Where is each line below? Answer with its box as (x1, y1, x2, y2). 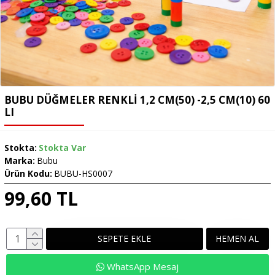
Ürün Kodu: (4, 168, 52, 179)
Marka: (4, 155, 35, 166)
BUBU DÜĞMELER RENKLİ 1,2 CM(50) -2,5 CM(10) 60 (4, 93, 270, 107)
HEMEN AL (215, 233, 260, 244)
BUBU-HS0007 (54, 168, 112, 179)
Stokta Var (39, 142, 86, 153)
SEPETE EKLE (98, 233, 152, 244)
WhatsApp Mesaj (104, 260, 179, 273)
